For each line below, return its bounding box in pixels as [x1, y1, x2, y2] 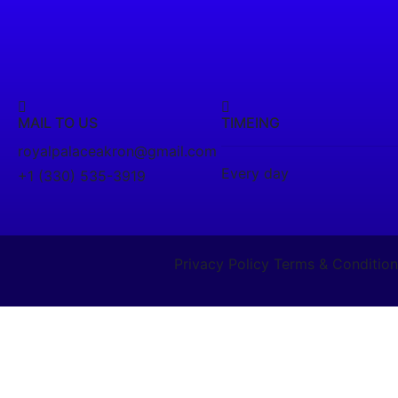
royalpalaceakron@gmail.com [18, 142, 217, 161]
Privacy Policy [174, 255, 269, 274]
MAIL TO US [18, 114, 98, 132]
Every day [221, 164, 289, 183]
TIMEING [221, 114, 280, 132]
